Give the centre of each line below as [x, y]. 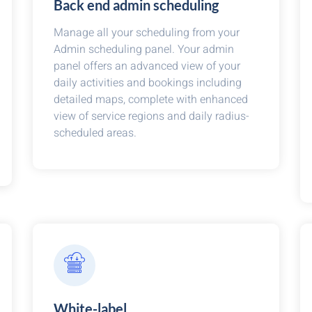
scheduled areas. [95, 133]
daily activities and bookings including [148, 83]
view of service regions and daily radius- [152, 116]
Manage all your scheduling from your [147, 33]
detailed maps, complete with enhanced [151, 100]
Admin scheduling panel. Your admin [144, 49]
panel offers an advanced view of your [147, 66]
